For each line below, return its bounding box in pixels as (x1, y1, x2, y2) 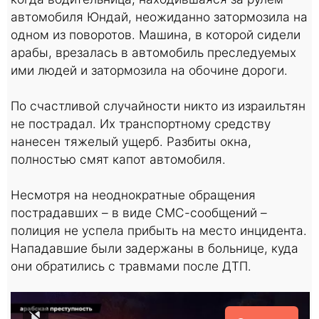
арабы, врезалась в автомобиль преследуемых (11, 44, 296, 60)
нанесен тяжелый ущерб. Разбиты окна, (11, 133, 251, 149)
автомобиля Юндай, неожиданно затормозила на (11, 9, 308, 24)
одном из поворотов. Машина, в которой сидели (11, 26, 300, 42)
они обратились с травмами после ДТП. (11, 258, 251, 273)
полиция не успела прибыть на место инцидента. (11, 222, 307, 238)
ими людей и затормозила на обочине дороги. (11, 62, 288, 78)
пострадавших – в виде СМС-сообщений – (11, 204, 267, 220)
